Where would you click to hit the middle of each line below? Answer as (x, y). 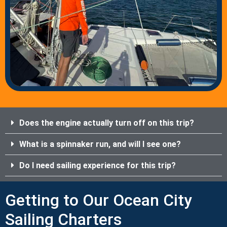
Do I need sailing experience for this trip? (98, 165)
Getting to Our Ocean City (99, 200)
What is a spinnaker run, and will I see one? (100, 144)
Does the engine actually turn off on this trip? (107, 123)
